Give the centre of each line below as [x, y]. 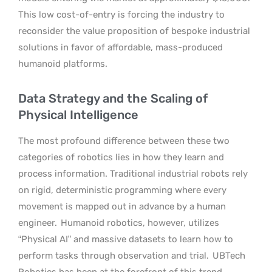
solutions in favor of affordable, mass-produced [121, 47]
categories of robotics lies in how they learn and [121, 157]
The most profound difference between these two [124, 141]
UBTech [228, 255]
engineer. [39, 223]
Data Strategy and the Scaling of [113, 98]
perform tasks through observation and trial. [114, 255]
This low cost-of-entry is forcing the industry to [121, 14]
